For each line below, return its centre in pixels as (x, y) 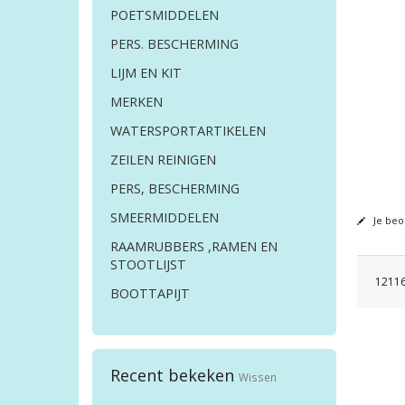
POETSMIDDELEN (165, 15)
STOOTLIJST (148, 265)
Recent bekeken (174, 376)
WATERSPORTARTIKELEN (188, 131)
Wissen (258, 377)
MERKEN (137, 102)
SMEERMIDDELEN (165, 218)
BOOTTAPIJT (150, 294)
